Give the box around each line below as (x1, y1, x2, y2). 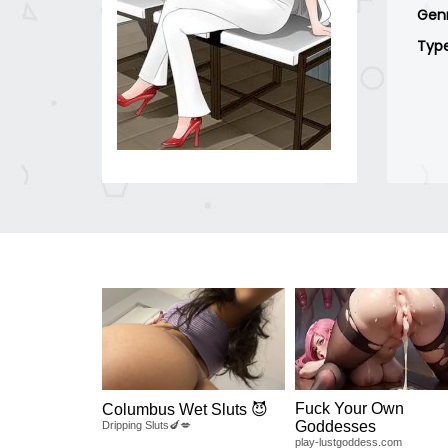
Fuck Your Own (294, 400, 404, 418)
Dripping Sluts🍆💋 (102, 419, 191, 432)
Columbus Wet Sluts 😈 (102, 401, 268, 419)
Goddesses (294, 418, 376, 436)
